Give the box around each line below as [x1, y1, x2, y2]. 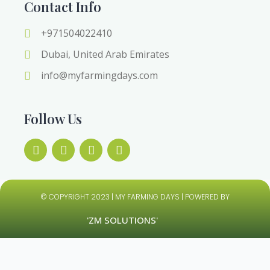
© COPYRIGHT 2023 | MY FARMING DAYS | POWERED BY [40, 192, 230, 202]
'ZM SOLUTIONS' [86, 214, 158, 227]
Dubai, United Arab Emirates [40, 48, 169, 61]
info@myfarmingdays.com [40, 69, 158, 83]
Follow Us [24, 110, 82, 128]
